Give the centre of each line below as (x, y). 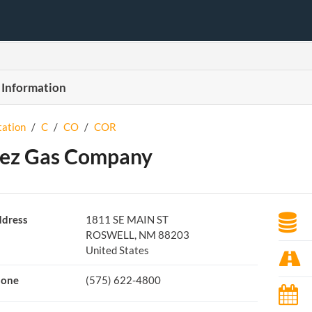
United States (117, 250)
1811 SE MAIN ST (127, 219)
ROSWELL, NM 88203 (137, 235)
